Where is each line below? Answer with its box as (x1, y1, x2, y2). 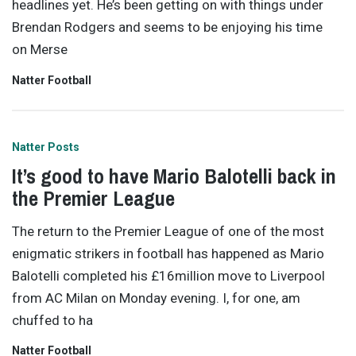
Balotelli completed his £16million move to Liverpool (12, 267, 325, 284)
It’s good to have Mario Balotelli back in (12, 162, 336, 191)
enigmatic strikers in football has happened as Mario (12, 245, 324, 261)
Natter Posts (12, 141, 79, 154)
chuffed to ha (12, 311, 93, 328)
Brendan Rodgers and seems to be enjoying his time (12, 19, 323, 36)
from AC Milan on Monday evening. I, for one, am (12, 289, 300, 306)
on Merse (12, 41, 68, 58)
